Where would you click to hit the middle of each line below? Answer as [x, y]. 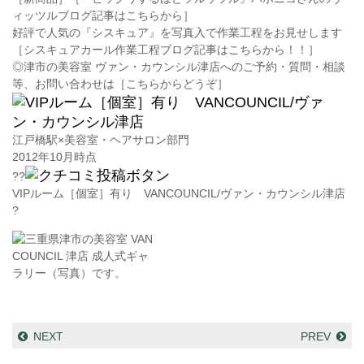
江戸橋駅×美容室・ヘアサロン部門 [101, 139]
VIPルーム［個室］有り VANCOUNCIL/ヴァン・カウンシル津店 [179, 193]
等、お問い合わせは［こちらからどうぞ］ [120, 83]
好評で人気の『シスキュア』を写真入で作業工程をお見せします [177, 32]
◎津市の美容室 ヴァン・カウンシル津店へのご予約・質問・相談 [179, 66]
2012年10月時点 [54, 156]
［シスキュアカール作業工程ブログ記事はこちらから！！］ [166, 49]
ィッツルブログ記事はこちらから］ [103, 15]
